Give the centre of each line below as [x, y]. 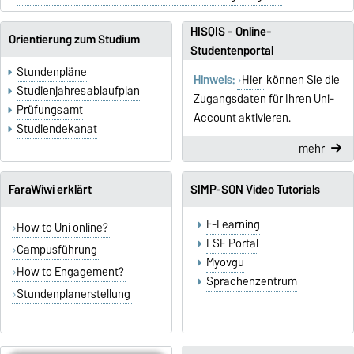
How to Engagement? [71, 271]
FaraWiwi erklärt [50, 190]
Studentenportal [232, 50]
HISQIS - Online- [231, 31]
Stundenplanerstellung [74, 294]
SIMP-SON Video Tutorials [255, 190]
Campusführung [57, 249]
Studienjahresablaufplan [79, 91]
